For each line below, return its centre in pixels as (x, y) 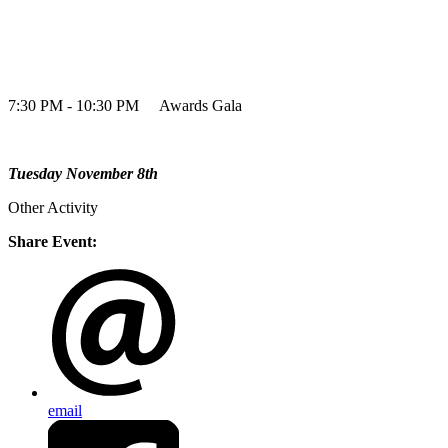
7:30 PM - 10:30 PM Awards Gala (125, 106)
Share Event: (52, 242)
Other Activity (53, 208)
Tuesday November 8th (83, 174)
